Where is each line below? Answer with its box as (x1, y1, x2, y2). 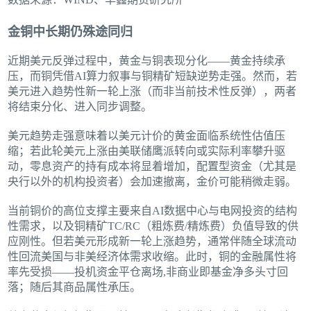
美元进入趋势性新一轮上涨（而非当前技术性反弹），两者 (8, 85, 297, 98)
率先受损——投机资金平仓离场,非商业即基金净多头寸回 (8, 266, 289, 278)
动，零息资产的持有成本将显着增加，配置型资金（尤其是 (8, 160, 297, 173)
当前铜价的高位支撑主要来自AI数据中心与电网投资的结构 (8, 205, 298, 217)
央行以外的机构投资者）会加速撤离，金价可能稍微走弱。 (8, 176, 297, 188)
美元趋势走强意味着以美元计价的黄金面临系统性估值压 (8, 130, 286, 142)
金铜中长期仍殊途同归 (8, 25, 133, 40)
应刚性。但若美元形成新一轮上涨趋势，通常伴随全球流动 (8, 235, 297, 248)
